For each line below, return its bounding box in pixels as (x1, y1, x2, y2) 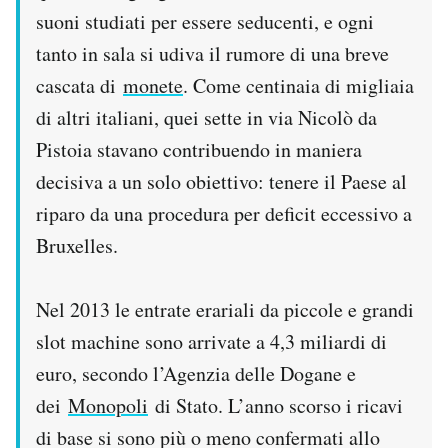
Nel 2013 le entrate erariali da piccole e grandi (36, 296, 414, 324)
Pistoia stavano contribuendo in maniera (36, 136, 362, 164)
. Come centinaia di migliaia (183, 72, 414, 100)
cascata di (36, 72, 123, 100)
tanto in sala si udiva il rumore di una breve (36, 40, 389, 68)
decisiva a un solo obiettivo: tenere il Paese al (36, 168, 407, 196)
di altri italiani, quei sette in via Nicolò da (36, 104, 377, 132)
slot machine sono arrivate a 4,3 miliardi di (36, 328, 387, 356)
